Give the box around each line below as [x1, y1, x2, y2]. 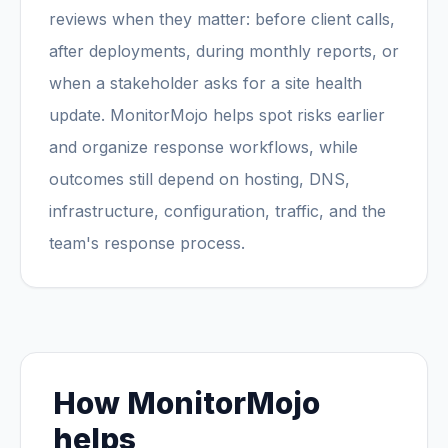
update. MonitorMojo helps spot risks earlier [49, 105, 385, 125]
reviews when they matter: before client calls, [49, 9, 395, 29]
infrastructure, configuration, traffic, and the [49, 201, 386, 221]
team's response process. [49, 233, 245, 253]
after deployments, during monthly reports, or [49, 41, 399, 61]
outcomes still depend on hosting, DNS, [49, 169, 350, 189]
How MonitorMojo [53, 385, 320, 421]
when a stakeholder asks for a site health [49, 73, 362, 93]
